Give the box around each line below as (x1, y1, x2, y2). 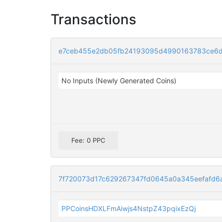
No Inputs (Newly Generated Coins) (61, 76, 177, 85)
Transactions (51, 11, 136, 28)
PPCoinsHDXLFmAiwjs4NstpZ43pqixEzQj (61, 204, 196, 213)
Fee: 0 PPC (71, 136, 105, 145)
